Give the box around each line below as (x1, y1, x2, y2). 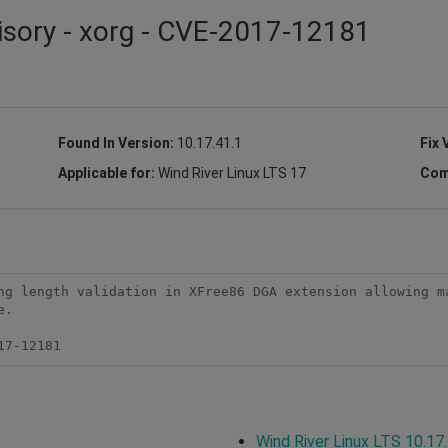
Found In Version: (57, 134, 177, 151)
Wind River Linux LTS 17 (157, 164, 306, 181)
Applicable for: (57, 164, 158, 181)
